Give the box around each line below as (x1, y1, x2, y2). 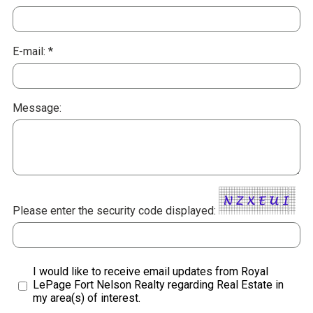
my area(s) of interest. (33, 291, 140, 305)
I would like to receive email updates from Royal (33, 265, 268, 279)
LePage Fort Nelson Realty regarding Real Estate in (33, 278, 284, 292)
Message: (13, 101, 64, 115)
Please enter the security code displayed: (13, 204, 216, 218)
